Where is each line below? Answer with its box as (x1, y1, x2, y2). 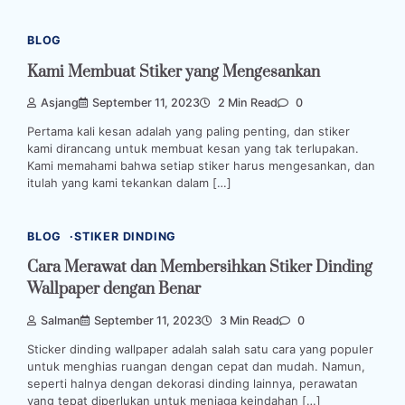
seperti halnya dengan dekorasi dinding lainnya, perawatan (27, 375, 358, 391)
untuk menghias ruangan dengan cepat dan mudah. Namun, (27, 358, 365, 373)
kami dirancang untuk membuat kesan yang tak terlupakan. (27, 140, 359, 155)
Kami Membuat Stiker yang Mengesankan (27, 61, 320, 82)
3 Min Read (217, 313, 279, 327)
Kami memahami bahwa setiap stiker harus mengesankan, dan (27, 157, 375, 173)
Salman (41, 313, 80, 327)
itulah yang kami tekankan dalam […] (27, 174, 231, 190)
